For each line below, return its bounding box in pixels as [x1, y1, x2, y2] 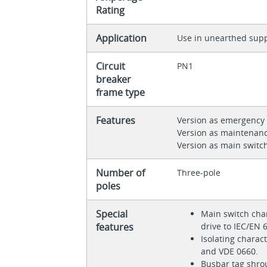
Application [96, 32, 147, 45]
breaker [96, 73, 132, 86]
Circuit [96, 60, 126, 73]
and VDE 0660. [201, 246, 259, 257]
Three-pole [177, 167, 221, 179]
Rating [96, 4, 125, 17]
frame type [96, 86, 145, 100]
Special [96, 207, 128, 221]
